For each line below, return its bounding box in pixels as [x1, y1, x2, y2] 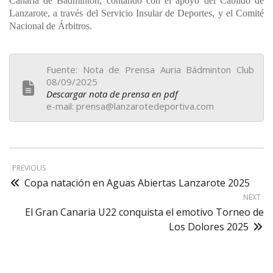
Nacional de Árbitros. [9, 20, 92, 31]
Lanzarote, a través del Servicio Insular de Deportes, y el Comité [9, 7, 264, 18]
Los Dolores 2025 [169, 219, 249, 233]
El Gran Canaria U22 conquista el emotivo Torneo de [25, 205, 264, 219]
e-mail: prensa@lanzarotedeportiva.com [46, 99, 214, 112]
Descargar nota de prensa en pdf [46, 87, 178, 100]
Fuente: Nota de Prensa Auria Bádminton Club [46, 63, 254, 76]
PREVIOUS [12, 162, 46, 173]
